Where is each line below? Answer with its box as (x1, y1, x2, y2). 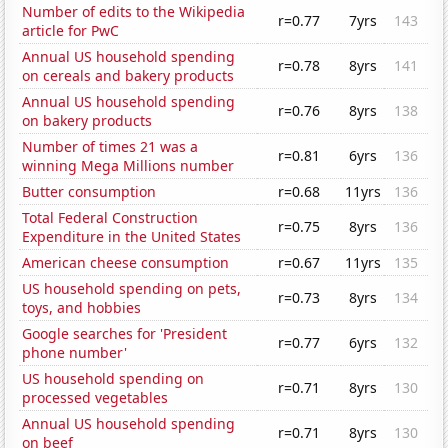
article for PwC (22, 21, 120, 41)
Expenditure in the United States (22, 227, 242, 247)
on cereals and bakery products (22, 66, 235, 86)
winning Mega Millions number (22, 156, 235, 176)
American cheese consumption (22, 253, 230, 273)
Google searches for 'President (22, 324, 228, 344)
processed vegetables (22, 388, 169, 408)
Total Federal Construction (22, 208, 199, 228)
